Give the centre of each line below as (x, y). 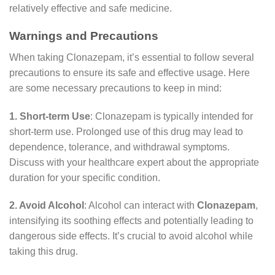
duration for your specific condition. (85, 177)
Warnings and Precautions (84, 36)
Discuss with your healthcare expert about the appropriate (134, 162)
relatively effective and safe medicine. (91, 9)
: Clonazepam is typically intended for (172, 116)
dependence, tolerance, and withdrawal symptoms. (119, 147)
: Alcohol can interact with (141, 206)
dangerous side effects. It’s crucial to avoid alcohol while (131, 236)
